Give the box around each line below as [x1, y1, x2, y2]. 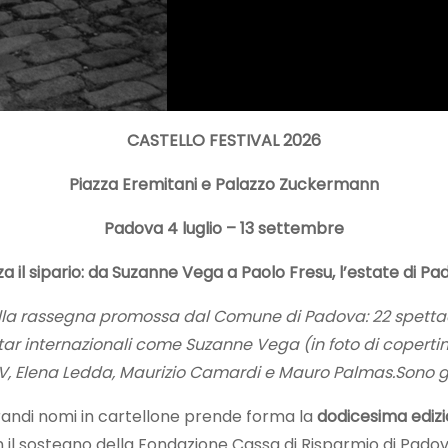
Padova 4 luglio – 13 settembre [104, 216, 344, 240]
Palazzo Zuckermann [215, 172, 379, 196]
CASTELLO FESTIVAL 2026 [127, 128, 321, 152]
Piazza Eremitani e [69, 172, 215, 196]
